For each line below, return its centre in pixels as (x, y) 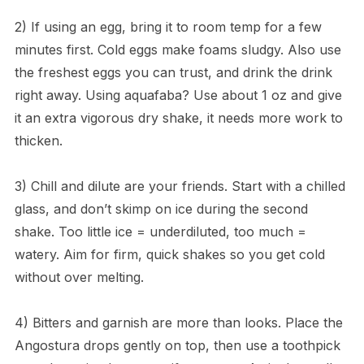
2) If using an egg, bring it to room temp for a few (168, 27)
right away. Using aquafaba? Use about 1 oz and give (178, 95)
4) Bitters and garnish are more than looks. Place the (178, 323)
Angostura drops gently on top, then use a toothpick (177, 346)
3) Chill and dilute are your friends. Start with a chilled (180, 186)
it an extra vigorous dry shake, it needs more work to (178, 118)
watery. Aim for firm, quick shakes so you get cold (169, 255)
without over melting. (79, 277)
